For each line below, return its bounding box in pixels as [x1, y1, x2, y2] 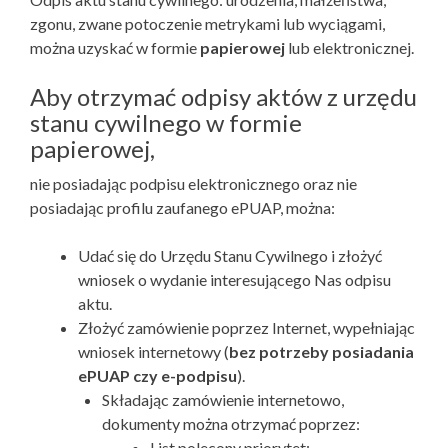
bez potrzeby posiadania [229, 342, 414, 361]
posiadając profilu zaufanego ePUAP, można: [30, 198, 335, 217]
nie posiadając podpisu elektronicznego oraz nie [30, 174, 357, 193]
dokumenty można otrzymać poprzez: [102, 414, 360, 433]
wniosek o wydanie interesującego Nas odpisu [78, 270, 391, 289]
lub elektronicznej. [285, 38, 414, 57]
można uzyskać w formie [30, 38, 200, 57]
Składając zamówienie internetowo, [102, 390, 344, 409]
